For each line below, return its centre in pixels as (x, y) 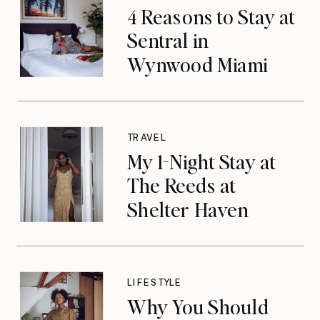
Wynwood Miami (197, 64)
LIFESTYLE (154, 282)
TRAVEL (146, 137)
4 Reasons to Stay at (211, 16)
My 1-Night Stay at (201, 161)
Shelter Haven (187, 209)
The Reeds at (181, 185)
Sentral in (167, 40)
